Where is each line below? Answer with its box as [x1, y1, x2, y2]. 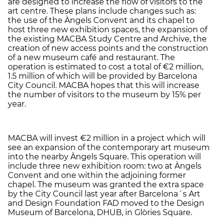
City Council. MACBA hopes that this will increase [8, 80, 199, 90]
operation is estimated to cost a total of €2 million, [8, 62, 203, 71]
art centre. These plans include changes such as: [8, 6, 196, 16]
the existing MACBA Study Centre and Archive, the [8, 34, 207, 44]
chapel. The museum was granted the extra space [8, 179, 204, 189]
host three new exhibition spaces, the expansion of [8, 24, 207, 34]
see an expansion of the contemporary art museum [8, 142, 210, 152]
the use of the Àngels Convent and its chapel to [8, 15, 195, 25]
